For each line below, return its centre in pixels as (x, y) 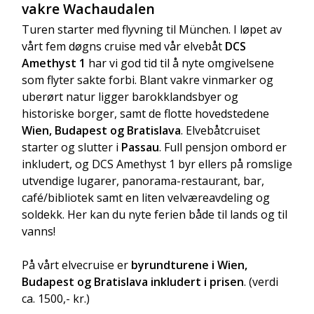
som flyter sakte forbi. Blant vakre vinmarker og (148, 80)
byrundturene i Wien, (189, 265)
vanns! (39, 232)
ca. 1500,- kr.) (56, 299)
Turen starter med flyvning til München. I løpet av (152, 30)
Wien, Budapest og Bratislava (101, 131)
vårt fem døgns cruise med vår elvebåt (122, 47)
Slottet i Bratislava (231, 115)
